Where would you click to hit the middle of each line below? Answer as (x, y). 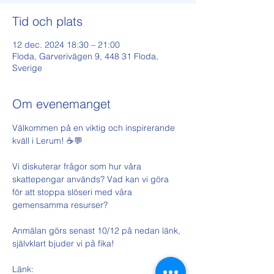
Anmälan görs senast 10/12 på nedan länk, (98, 231)
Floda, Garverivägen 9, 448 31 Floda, (85, 56)
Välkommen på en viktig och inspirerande (95, 128)
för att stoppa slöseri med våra (73, 192)
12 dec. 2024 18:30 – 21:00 (66, 45)
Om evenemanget (61, 104)
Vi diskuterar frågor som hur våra (78, 166)
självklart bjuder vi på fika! (63, 243)
